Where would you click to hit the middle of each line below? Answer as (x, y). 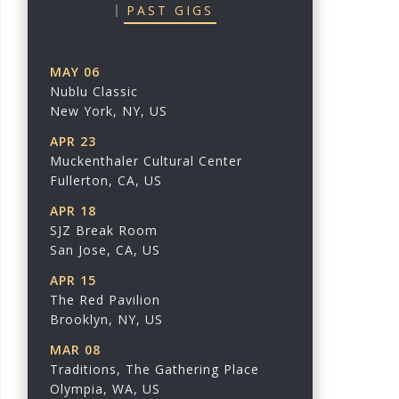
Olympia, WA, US (105, 388)
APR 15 (73, 280)
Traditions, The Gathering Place (155, 369)
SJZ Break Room (104, 230)
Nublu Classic (94, 91)
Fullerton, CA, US (106, 180)
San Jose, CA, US (105, 249)
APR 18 (73, 210)
